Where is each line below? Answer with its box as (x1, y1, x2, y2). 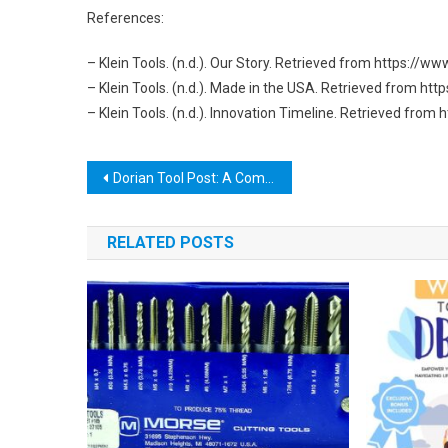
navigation (86, 201, 230, 236)
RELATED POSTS (107, 233, 234, 252)
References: (87, 10, 164, 26)
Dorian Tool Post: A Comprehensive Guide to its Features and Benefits (113, 170, 265, 186)
